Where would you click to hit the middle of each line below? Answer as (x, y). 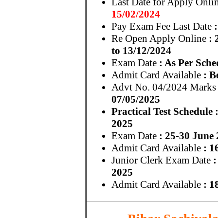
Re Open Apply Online (160, 38)
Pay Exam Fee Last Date (163, 26)
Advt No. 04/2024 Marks (164, 87)
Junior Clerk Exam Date (162, 160)
